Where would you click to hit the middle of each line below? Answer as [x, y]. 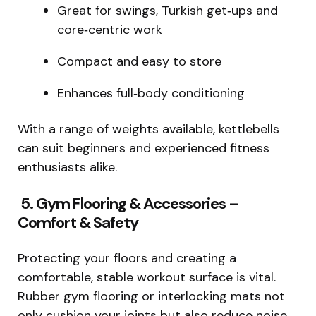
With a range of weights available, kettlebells [148, 129]
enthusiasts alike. [67, 167]
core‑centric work [110, 29]
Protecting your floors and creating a [127, 258]
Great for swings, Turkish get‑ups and [168, 10]
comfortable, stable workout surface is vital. [147, 277]
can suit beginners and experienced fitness [144, 148]
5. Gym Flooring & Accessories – [128, 203]
